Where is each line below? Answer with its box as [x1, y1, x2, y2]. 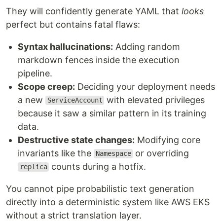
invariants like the [18, 147, 94, 158]
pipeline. [18, 68, 52, 78]
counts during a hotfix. [49, 161, 147, 172]
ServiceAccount [47, 96, 103, 105]
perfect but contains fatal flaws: [6, 19, 140, 30]
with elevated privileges [104, 94, 205, 105]
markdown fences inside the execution [18, 54, 180, 65]
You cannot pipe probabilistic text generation [6, 183, 194, 194]
